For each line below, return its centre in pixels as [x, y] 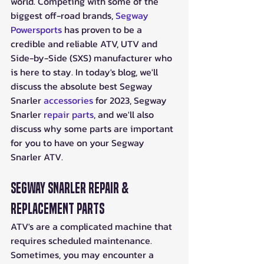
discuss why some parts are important [93, 128]
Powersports [36, 29]
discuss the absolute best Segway [83, 86]
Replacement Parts [57, 209]
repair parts [69, 114]
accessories [68, 100]
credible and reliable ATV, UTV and [85, 43]
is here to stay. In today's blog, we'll [85, 72]
